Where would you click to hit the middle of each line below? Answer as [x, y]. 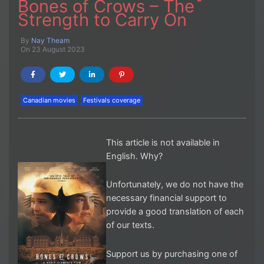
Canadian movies [49, 100]
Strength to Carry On [102, 19]
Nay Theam [50, 40]
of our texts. [130, 225]
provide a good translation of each [175, 212]
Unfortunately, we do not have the [175, 185]
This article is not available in [163, 142]
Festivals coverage [112, 100]
